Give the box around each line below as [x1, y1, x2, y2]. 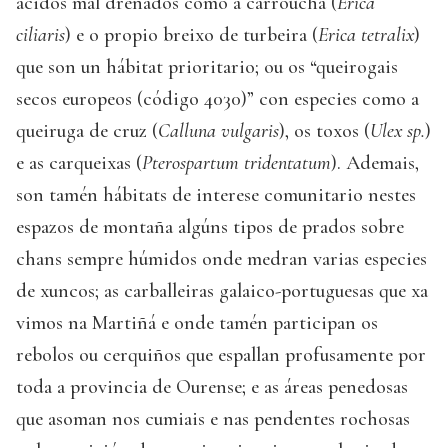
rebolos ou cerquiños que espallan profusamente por [16, 342, 426, 367]
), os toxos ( [279, 118, 370, 143]
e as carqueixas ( [16, 150, 142, 175]
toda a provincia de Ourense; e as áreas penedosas [16, 374, 408, 399]
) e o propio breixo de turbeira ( [65, 22, 318, 47]
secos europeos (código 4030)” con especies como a [16, 86, 419, 111]
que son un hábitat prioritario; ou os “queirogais [16, 54, 398, 79]
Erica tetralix [318, 22, 414, 47]
